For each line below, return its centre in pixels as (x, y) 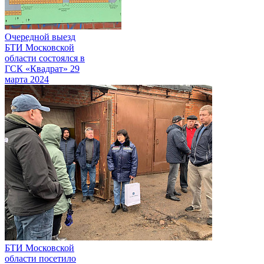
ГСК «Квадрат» (37, 68)
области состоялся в (45, 58)
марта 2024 (27, 79)
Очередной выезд (40, 37)
